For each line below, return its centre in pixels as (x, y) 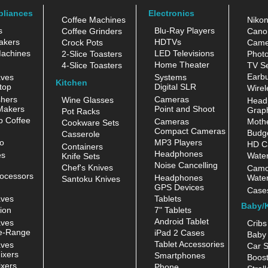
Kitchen (71, 83)
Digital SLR (175, 86)
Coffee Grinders (92, 31)
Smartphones (180, 255)
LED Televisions (184, 53)
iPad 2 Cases (179, 232)
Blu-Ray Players (185, 30)
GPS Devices (179, 187)
